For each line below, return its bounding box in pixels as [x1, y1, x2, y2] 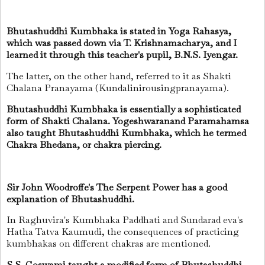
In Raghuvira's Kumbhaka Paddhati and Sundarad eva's [7, 214, 243, 227]
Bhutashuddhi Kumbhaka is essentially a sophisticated [7, 102, 241, 115]
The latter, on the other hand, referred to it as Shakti [7, 70, 231, 83]
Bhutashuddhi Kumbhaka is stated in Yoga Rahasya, [7, 25, 231, 38]
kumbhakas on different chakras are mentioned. [7, 237, 213, 250]
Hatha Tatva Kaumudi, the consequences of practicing [7, 225, 239, 238]
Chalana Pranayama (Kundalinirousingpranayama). [7, 82, 231, 95]
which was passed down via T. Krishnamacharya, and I [7, 37, 237, 50]
